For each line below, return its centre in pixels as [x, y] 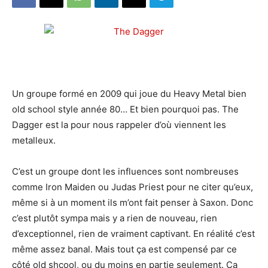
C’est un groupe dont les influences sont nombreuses [125, 171]
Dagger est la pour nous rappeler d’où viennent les [119, 125]
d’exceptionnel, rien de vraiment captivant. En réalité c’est [133, 234]
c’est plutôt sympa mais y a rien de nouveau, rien [115, 218]
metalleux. [34, 140]
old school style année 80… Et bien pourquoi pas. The [125, 109]
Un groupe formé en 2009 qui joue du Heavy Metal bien [129, 94]
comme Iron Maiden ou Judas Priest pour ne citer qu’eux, [133, 187]
